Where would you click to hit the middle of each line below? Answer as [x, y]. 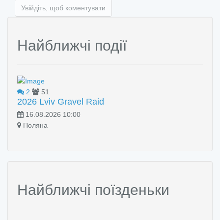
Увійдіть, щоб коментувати [63, 8]
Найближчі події [72, 45]
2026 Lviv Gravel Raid [61, 101]
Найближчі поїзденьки [93, 190]
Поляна [34, 125]
